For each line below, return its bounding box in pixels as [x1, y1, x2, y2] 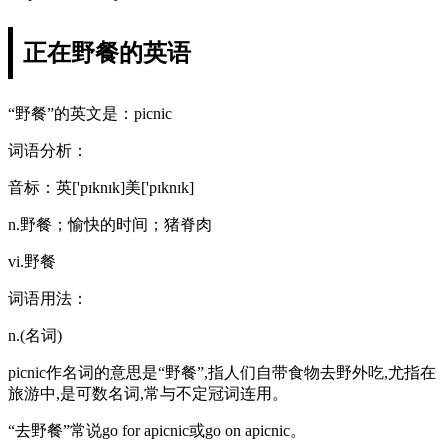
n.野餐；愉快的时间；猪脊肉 [8, 215, 212, 233]
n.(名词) [8, 326, 62, 344]
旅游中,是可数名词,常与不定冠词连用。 [8, 384, 288, 402]
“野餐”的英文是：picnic [8, 104, 172, 122]
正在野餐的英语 [23, 39, 191, 66]
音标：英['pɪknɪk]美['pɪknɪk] [8, 178, 194, 196]
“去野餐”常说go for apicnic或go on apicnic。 [8, 421, 306, 439]
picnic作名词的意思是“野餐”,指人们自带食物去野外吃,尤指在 [8, 363, 436, 381]
